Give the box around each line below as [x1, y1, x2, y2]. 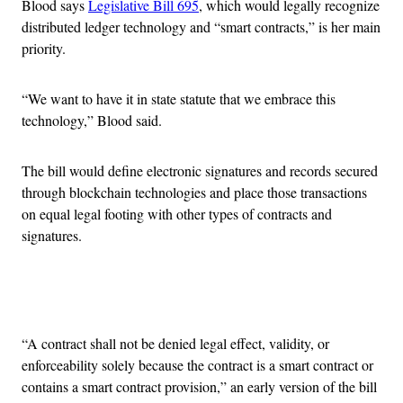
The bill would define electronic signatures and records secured [22, 160, 378, 180]
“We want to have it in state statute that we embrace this [22, 88, 336, 108]
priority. [22, 38, 66, 58]
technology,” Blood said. [22, 110, 162, 130]
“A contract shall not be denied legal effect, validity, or [22, 333, 329, 353]
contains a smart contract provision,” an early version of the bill [22, 376, 377, 396]
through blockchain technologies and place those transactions [22, 182, 367, 201]
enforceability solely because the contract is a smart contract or [22, 354, 373, 374]
